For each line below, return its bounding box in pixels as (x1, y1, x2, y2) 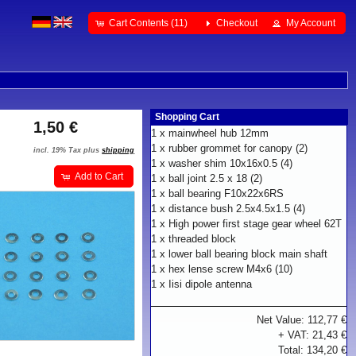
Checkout (216, 17, 257, 29)
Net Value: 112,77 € (257, 314, 347, 326)
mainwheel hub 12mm (168, 127, 269, 139)
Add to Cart (75, 170, 123, 182)
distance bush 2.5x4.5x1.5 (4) (168, 203, 306, 215)
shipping (102, 146, 135, 154)
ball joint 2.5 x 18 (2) (168, 172, 263, 184)
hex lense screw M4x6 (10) (168, 263, 293, 275)
